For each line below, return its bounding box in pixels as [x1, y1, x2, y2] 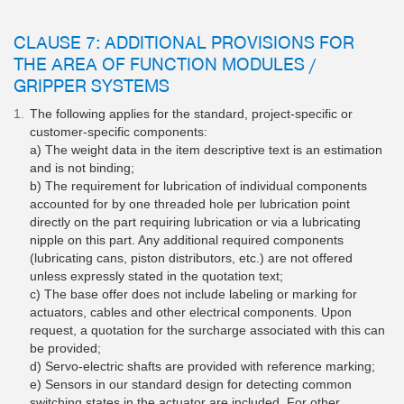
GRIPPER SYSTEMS [14, 73, 170, 96]
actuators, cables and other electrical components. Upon [30, 304, 352, 319]
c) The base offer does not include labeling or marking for [30, 286, 357, 301]
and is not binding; [30, 160, 134, 175]
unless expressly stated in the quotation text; [30, 268, 283, 283]
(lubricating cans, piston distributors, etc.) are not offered [30, 250, 353, 265]
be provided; [30, 340, 101, 355]
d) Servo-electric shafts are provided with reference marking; [30, 358, 375, 373]
